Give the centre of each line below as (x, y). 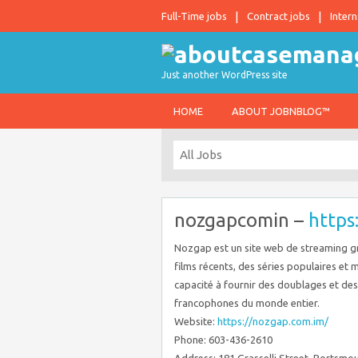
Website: (196, 321)
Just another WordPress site (225, 75)
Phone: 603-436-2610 (223, 340)
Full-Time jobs (194, 16)
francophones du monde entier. (247, 303)
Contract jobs (278, 16)
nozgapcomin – (241, 220)
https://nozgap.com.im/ (273, 321)
